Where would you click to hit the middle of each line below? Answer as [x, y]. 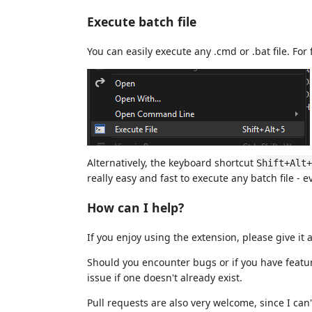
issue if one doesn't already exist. [165, 277]
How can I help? [135, 208]
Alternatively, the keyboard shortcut [172, 162]
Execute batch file [142, 22]
